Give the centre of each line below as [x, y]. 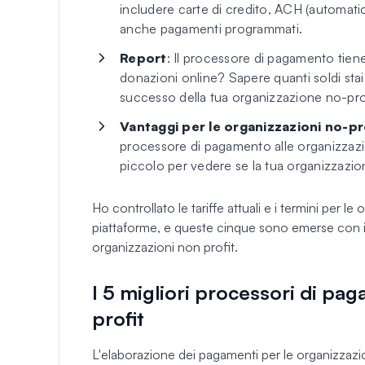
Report [143, 57]
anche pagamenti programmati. [211, 28]
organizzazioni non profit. [165, 246]
